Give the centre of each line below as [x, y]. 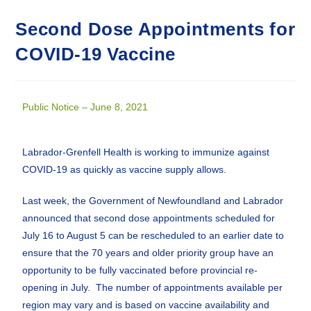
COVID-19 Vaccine [96, 54]
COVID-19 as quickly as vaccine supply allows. [125, 169]
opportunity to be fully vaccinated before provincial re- [140, 270]
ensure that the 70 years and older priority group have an [148, 253]
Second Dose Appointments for [155, 29]
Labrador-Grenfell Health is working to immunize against [146, 152]
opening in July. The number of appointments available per [153, 287]
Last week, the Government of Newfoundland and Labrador [153, 201]
